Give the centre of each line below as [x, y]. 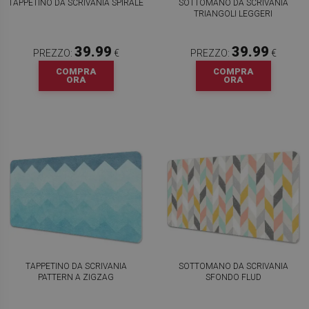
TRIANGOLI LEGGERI [233, 14]
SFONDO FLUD [233, 277]
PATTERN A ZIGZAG [76, 277]
